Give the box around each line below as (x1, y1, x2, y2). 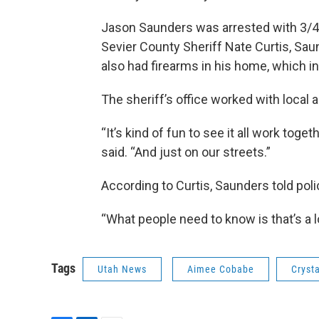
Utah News (98, 263, 147, 275)
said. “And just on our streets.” (101, 145, 271, 159)
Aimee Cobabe (187, 263, 254, 275)
